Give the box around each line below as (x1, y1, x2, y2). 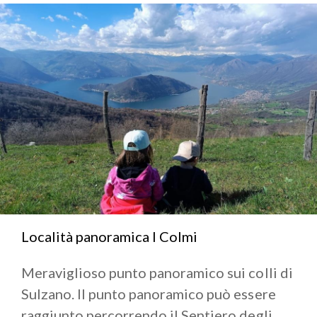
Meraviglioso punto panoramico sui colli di (21, 264, 293, 282)
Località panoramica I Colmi (21, 228, 197, 246)
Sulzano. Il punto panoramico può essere (21, 285, 276, 303)
